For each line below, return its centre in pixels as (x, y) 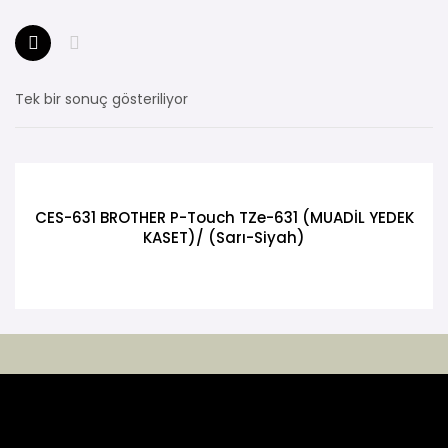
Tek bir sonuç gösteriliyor (101, 98)
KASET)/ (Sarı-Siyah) (224, 237)
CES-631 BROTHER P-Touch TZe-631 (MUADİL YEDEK (224, 217)
